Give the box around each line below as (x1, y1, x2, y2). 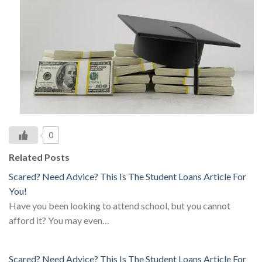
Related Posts (9, 151, 70, 163)
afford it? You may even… (9, 215, 109, 226)
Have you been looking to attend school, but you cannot (9, 200, 230, 212)
